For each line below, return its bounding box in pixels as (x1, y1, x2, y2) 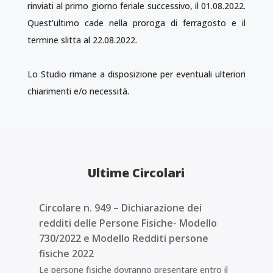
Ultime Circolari (88, 165, 185, 181)
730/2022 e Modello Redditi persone (38, 232, 208, 245)
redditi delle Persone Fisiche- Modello (38, 216, 217, 230)
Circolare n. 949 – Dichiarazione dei (38, 201, 202, 214)
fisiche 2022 (38, 247, 94, 260)
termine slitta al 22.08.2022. (27, 34, 137, 46)
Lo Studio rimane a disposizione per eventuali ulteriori (27, 68, 246, 80)
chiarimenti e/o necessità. (27, 85, 129, 97)
